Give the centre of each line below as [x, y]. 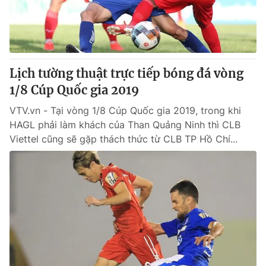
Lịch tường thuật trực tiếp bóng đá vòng [126, 73]
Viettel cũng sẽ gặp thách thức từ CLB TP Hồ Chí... [123, 139]
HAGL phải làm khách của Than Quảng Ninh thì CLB [125, 125]
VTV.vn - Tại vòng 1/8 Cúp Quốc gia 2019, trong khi [125, 110]
